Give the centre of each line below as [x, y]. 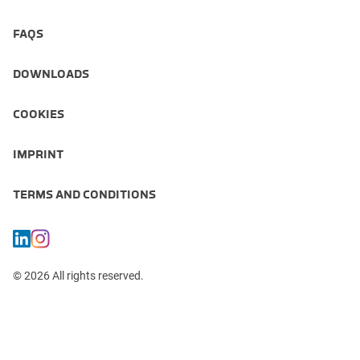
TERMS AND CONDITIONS [84, 194]
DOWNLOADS [51, 74]
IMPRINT [38, 154]
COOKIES [39, 114]
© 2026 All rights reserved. [78, 275]
